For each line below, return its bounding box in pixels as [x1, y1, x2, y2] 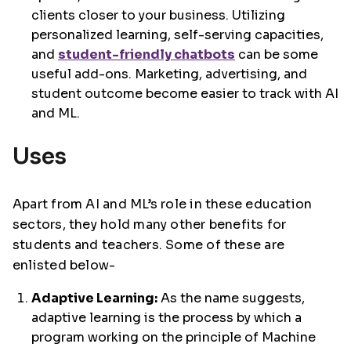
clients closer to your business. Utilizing [31, 6, 285, 24]
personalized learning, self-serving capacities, [31, 26, 324, 43]
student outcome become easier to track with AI [31, 85, 338, 102]
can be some [235, 45, 318, 63]
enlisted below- [13, 256, 116, 273]
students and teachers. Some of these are [13, 236, 285, 253]
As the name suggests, [157, 289, 305, 306]
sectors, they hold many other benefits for [13, 215, 287, 233]
